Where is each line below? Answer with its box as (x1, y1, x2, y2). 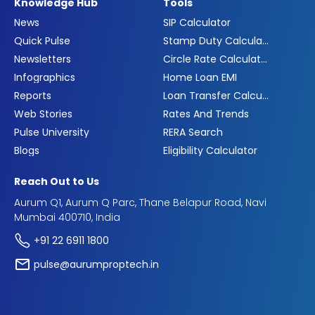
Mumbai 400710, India (14, 210, 120, 225)
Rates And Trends (163, 107, 249, 122)
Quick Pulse (14, 34, 70, 49)
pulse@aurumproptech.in (34, 257, 159, 271)
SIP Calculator (163, 15, 231, 30)
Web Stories (14, 107, 72, 122)
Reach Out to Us (14, 174, 99, 189)
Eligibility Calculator (163, 143, 257, 158)
